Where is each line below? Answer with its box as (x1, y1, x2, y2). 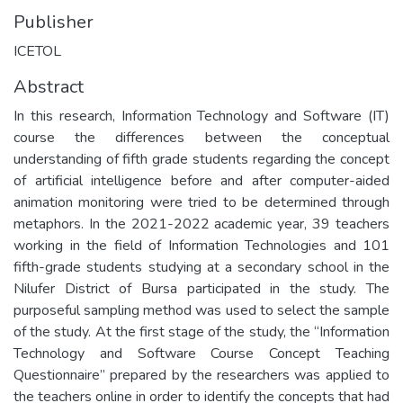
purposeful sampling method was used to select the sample (13, 300, 390, 320)
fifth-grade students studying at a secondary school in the (13, 257, 390, 277)
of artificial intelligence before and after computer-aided (13, 171, 390, 191)
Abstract (13, 75, 84, 99)
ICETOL (13, 41, 61, 61)
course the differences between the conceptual (13, 128, 390, 148)
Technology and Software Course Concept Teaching (13, 344, 390, 363)
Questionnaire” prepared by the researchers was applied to (13, 365, 390, 385)
